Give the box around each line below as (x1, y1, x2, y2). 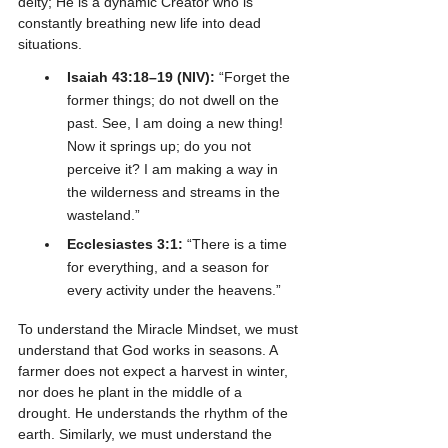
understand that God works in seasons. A (18, 342, 281, 359)
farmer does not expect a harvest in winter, (18, 363, 292, 380)
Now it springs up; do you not (67, 137, 255, 154)
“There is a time (183, 235, 291, 252)
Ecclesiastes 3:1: (67, 235, 183, 252)
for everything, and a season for (67, 258, 273, 275)
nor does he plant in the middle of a (18, 384, 246, 401)
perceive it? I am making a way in (67, 160, 282, 177)
